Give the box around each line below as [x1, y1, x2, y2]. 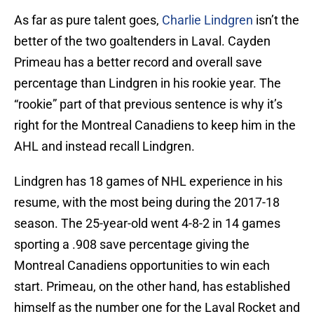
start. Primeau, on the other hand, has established [14, 279, 290, 294]
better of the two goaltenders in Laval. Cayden [14, 34, 271, 49]
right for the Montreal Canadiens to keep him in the [14, 118, 296, 133]
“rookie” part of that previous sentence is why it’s [14, 97, 282, 112]
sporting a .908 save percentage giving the [14, 237, 250, 252]
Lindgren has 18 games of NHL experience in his [14, 174, 282, 189]
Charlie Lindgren [162, 13, 253, 28]
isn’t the [253, 13, 299, 28]
